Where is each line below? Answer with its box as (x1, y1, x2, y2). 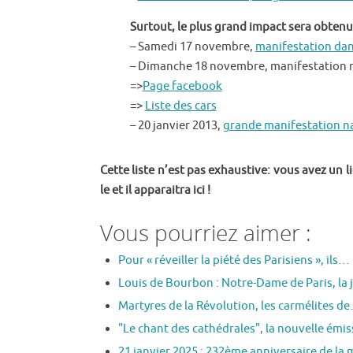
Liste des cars (144, 98, 217, 113)
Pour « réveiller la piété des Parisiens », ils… (117, 252, 350, 268)
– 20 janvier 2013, (129, 117, 223, 133)
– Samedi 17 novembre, (129, 39, 255, 54)
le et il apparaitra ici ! (100, 182, 210, 198)
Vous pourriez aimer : (100, 217, 311, 247)
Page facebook (142, 78, 222, 94)
